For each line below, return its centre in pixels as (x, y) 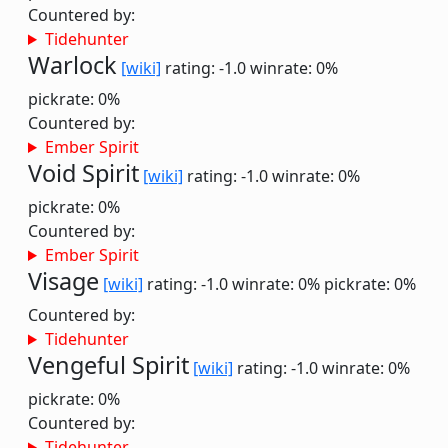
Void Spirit (83, 173)
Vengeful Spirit (108, 365)
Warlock (72, 65)
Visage (63, 281)
